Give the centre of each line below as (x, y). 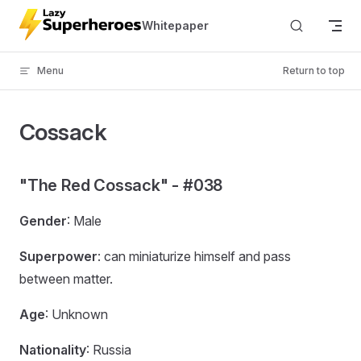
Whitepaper (176, 25)
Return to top (314, 71)
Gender (43, 221)
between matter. (66, 279)
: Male (84, 221)
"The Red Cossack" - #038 (121, 185)
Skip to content (57, 22)
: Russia (109, 350)
